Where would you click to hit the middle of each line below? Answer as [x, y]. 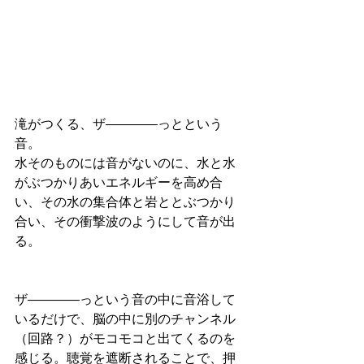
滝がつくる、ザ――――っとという [119, 126]
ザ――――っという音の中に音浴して [125, 301]
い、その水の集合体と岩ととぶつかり [125, 204]
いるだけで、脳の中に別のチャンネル [125, 321]
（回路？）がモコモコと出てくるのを [125, 340]
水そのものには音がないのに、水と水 [125, 165]
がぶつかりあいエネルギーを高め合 [119, 184]
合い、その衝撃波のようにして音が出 [125, 223]
